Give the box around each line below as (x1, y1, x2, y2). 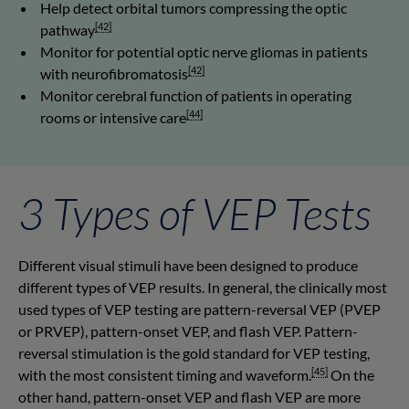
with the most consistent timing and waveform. (18, 365, 311, 383)
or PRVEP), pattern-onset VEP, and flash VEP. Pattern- (18, 321, 358, 340)
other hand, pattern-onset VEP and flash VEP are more (18, 387, 361, 405)
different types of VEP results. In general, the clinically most (18, 278, 387, 296)
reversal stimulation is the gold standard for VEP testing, (18, 343, 370, 362)
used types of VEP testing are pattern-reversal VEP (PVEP (18, 299, 381, 318)
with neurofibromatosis (40, 64, 188, 82)
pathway (40, 20, 95, 38)
